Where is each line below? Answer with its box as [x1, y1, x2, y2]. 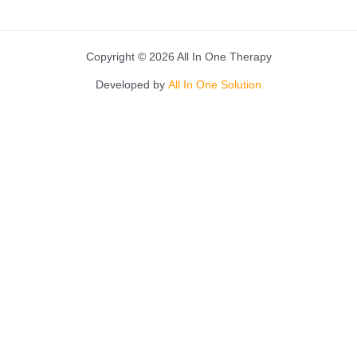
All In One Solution [168, 78, 261, 91]
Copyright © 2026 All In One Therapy [85, 50, 272, 63]
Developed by [96, 78, 168, 91]
